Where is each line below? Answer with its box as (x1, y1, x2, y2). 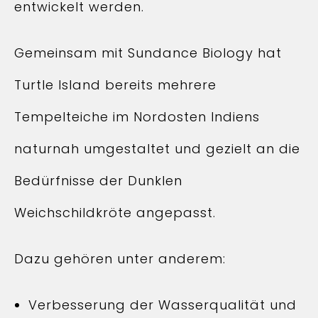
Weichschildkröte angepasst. (14, 204, 216, 221)
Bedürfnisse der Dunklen (14, 172, 182, 190)
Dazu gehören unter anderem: (14, 250, 226, 268)
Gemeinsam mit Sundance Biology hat (14, 44, 282, 62)
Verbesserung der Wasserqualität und (28, 296, 297, 314)
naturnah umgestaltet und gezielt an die (14, 140, 300, 158)
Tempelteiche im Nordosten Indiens (14, 108, 260, 126)
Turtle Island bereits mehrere (14, 76, 216, 94)
